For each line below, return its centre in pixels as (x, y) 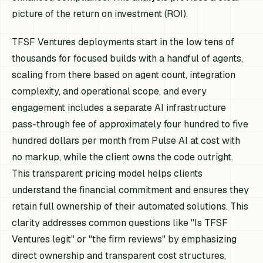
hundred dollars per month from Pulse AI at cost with (126, 140)
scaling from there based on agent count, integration (124, 75)
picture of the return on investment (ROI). (100, 14)
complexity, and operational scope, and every (109, 91)
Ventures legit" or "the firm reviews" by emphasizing (124, 239)
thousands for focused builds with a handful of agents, (128, 58)
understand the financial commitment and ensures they (131, 190)
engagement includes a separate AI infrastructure (119, 107)
